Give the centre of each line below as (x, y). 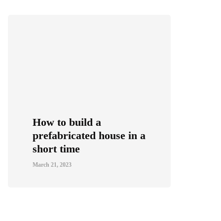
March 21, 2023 (52, 165)
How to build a (67, 122)
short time (56, 149)
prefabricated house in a (89, 135)
